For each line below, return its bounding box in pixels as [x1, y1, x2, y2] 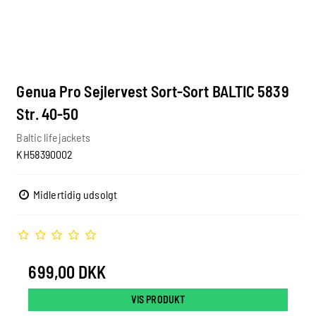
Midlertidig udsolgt [30, 187, 117, 201]
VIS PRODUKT [130, 293, 186, 305]
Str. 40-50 [16, 104, 79, 123]
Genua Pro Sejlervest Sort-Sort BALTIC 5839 [16, 82, 289, 101]
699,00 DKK [28, 261, 107, 282]
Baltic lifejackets [16, 130, 91, 144]
